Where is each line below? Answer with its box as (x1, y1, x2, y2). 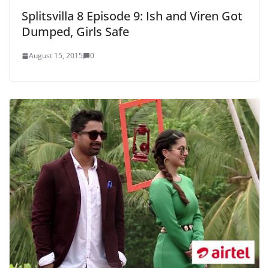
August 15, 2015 (29, 50, 83, 61)
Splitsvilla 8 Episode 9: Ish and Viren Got (22, 8, 243, 25)
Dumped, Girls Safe (22, 23, 129, 40)
